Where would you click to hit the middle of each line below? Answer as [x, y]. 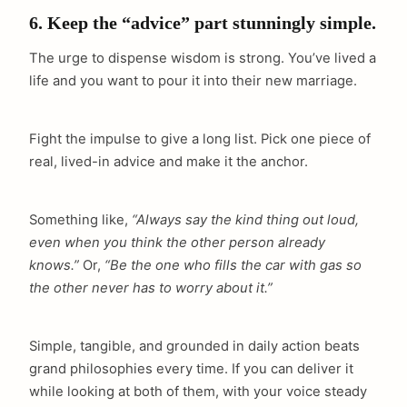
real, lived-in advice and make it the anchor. [169, 162]
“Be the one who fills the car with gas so [233, 266]
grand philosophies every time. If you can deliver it [191, 368]
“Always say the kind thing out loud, [245, 220]
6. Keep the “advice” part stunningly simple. [203, 23]
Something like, [80, 220]
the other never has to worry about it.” [151, 288]
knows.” [54, 266]
